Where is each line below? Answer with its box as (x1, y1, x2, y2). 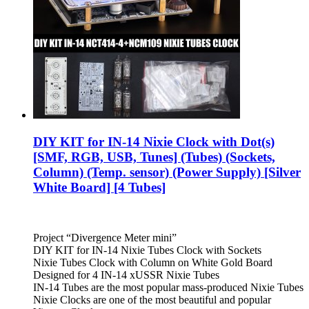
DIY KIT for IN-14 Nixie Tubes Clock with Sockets (33, 243, 261, 256)
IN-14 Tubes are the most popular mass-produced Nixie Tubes (33, 281, 303, 293)
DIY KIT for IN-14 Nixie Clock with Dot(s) (33, 134, 275, 150)
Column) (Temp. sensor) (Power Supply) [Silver (33, 165, 301, 180)
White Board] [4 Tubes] (33, 180, 166, 195)
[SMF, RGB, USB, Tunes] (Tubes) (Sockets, (33, 150, 275, 165)
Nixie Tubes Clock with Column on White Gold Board (33, 256, 272, 268)
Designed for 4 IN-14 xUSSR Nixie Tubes (33, 268, 219, 281)
